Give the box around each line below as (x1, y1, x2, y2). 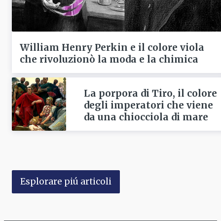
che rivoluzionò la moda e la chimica (20, 53, 198, 66)
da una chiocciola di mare (83, 111, 208, 123)
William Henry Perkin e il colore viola (20, 41, 204, 54)
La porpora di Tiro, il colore (83, 87, 217, 100)
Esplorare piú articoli (20, 176, 111, 187)
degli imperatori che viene (83, 99, 213, 111)
